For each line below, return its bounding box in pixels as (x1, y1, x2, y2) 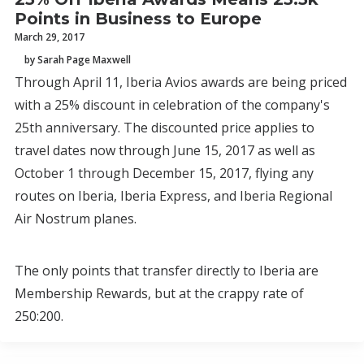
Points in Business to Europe (15, 9, 262, 28)
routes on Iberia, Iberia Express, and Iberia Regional (15, 187, 332, 205)
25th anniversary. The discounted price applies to (15, 119, 314, 136)
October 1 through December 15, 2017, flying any (15, 164, 314, 182)
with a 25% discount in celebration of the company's (15, 96, 330, 114)
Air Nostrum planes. (15, 210, 136, 227)
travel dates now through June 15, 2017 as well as (15, 141, 315, 159)
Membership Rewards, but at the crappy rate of (15, 284, 304, 302)
